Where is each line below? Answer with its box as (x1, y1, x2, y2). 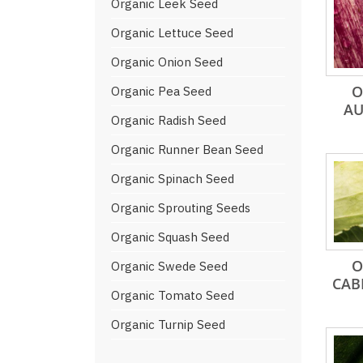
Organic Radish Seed (111, 113, 226, 128)
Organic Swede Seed (111, 258, 228, 274)
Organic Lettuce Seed (111, 25, 233, 41)
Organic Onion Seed (111, 54, 223, 70)
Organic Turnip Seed (111, 317, 225, 332)
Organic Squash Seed (111, 229, 229, 245)
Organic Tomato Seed (111, 288, 234, 303)
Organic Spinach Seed (111, 171, 234, 186)
